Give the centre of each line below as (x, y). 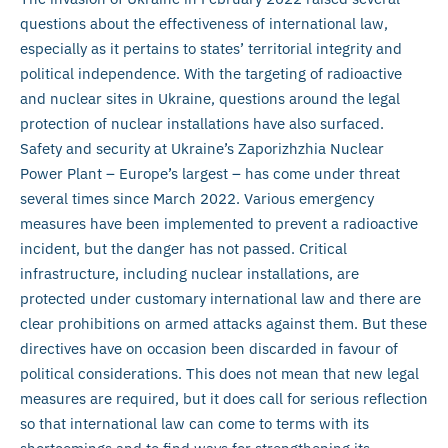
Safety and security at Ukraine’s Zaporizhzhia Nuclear (202, 148)
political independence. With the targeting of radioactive (211, 73)
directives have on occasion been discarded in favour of (209, 348)
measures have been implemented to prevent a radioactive (219, 223)
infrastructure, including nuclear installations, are (189, 273)
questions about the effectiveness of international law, (204, 23)
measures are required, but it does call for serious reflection (224, 398)
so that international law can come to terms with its (194, 423)
